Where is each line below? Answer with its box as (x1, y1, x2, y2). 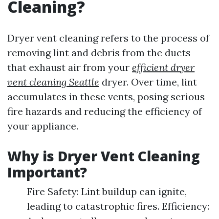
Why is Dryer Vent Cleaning (7, 147, 200, 165)
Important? (7, 163, 87, 181)
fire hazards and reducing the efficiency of (7, 105, 202, 117)
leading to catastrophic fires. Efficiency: (27, 200, 209, 212)
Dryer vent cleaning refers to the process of (7, 32, 209, 44)
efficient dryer (132, 61, 195, 73)
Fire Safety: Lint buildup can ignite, (27, 185, 187, 197)
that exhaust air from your (7, 61, 132, 73)
